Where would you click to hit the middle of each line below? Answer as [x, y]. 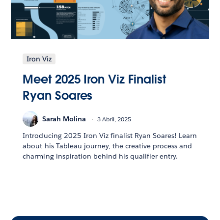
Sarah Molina [64, 119]
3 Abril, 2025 [114, 119]
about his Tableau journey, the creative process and [108, 146]
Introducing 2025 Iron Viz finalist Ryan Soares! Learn [110, 136]
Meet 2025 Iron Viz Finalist [94, 80]
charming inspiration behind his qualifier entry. [100, 156]
